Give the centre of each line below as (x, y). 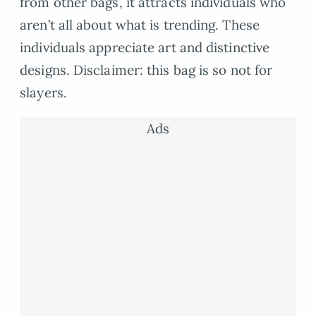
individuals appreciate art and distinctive (145, 48)
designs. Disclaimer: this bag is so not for (146, 70)
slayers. (43, 93)
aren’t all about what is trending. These (140, 25)
